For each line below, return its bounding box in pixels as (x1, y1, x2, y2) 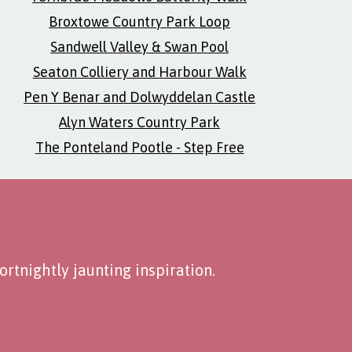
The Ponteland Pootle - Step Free (35, 139, 244, 156)
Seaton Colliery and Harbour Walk (32, 64, 247, 80)
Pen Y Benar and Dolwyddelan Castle (24, 89, 256, 105)
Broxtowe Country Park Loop (49, 13, 231, 30)
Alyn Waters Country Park (59, 114, 221, 130)
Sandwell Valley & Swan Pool (50, 38, 229, 55)
